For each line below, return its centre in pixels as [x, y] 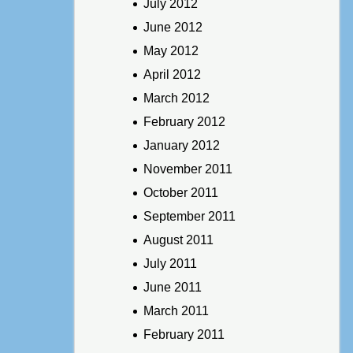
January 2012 [181, 145]
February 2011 [184, 334]
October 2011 [180, 192]
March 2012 [176, 98]
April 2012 [172, 74]
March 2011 [176, 310]
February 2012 [184, 121]
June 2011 [172, 287]
